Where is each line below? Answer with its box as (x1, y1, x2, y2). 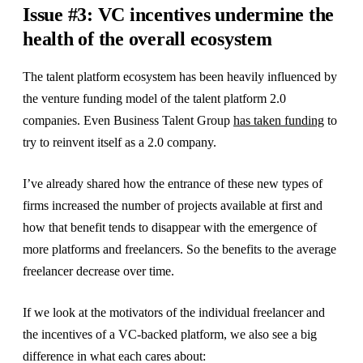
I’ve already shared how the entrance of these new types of (23, 177, 322, 191)
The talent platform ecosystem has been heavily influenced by (23, 70, 337, 84)
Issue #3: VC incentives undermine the (23, 4, 335, 26)
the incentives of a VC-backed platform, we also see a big (23, 327, 317, 342)
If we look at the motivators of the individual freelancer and (23, 305, 325, 320)
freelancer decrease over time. (23, 264, 177, 279)
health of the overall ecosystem (23, 28, 272, 50)
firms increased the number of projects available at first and (23, 199, 322, 213)
